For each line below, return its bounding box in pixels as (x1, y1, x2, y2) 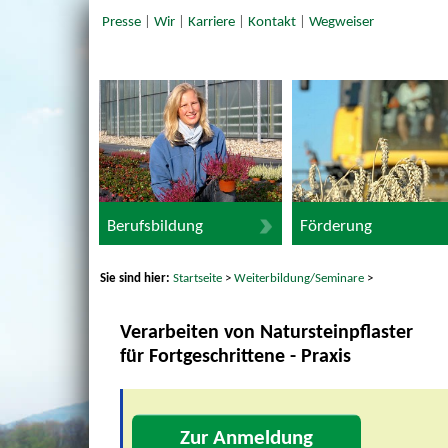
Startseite (173, 271, 223, 285)
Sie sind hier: (100, 271, 174, 285)
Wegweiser (308, 15, 374, 31)
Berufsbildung (107, 217, 204, 235)
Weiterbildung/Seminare (234, 271, 365, 285)
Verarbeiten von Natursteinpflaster (119, 323, 413, 344)
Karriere (187, 15, 235, 31)
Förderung (299, 217, 372, 235)
